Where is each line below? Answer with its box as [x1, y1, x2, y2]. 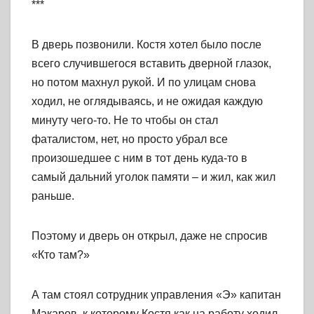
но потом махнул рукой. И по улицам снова [32, 76, 256, 89]
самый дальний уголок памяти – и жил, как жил [32, 171, 275, 184]
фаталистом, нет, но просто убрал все [32, 133, 228, 146]
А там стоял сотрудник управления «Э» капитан [32, 289, 281, 301]
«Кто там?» [32, 249, 90, 261]
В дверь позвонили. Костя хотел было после [32, 39, 261, 51]
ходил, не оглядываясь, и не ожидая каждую [32, 95, 263, 108]
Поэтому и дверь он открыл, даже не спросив [32, 230, 268, 243]
